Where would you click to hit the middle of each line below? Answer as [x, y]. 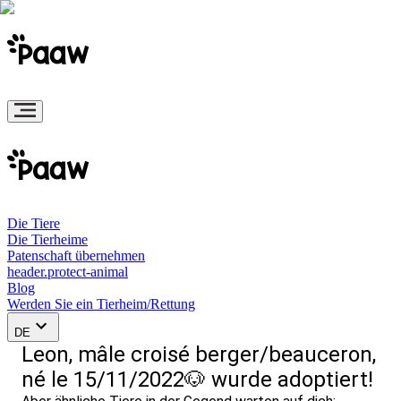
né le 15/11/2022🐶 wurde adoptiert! [197, 380]
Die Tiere [34, 223]
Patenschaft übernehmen [76, 256]
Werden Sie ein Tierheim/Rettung [101, 304]
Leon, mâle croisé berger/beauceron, [199, 354]
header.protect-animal [68, 272]
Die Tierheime [47, 239]
